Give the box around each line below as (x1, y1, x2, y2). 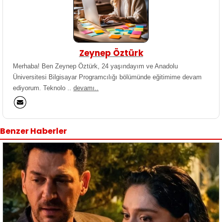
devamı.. (73, 84, 99, 92)
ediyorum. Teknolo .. (13, 84, 73, 92)
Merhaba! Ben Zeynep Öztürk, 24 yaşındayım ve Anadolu (13, 62, 178, 70)
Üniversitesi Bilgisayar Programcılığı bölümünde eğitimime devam (13, 73, 202, 81)
